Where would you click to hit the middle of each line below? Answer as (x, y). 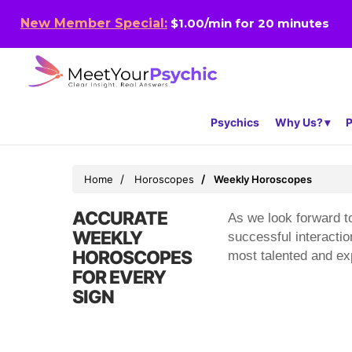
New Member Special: (94, 24)
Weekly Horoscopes (263, 180)
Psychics (235, 123)
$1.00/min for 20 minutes (248, 24)
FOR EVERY (119, 278)
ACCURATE (120, 219)
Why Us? (299, 123)
